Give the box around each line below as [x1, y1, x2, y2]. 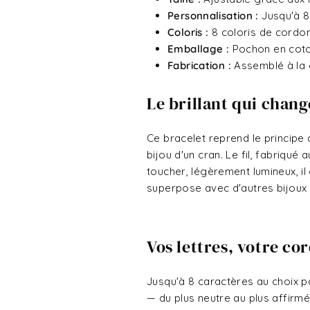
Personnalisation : [167, 9, 259, 22]
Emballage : [167, 42, 230, 55]
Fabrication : [167, 59, 235, 72]
